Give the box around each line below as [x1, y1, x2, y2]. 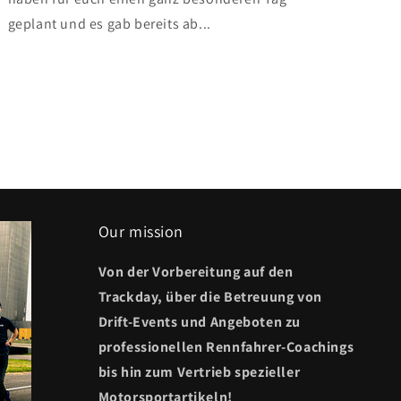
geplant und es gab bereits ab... [7, 13, 211, 33]
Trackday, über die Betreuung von [98, 287, 322, 306]
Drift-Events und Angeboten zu [98, 312, 301, 331]
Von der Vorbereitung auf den [98, 262, 294, 281]
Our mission [98, 221, 184, 242]
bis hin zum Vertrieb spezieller [98, 363, 301, 381]
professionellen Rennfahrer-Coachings [98, 337, 354, 356]
